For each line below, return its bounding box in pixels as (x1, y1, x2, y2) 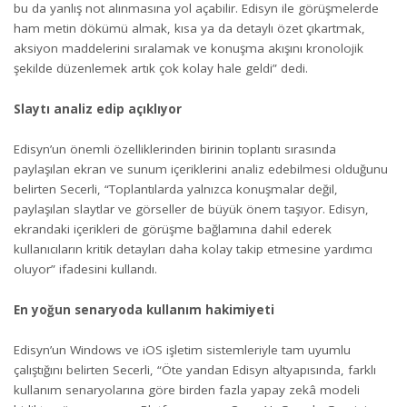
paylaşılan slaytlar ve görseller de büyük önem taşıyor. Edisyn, (14, 201, 369, 218)
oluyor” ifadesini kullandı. (14, 261, 161, 278)
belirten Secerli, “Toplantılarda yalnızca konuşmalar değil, (14, 181, 338, 198)
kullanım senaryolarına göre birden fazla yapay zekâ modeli (14, 382, 360, 399)
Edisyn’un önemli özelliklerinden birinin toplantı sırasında (14, 141, 336, 158)
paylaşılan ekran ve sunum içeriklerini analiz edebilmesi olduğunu (14, 161, 388, 178)
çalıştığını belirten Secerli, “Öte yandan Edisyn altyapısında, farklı (14, 362, 376, 379)
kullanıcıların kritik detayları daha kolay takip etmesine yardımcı (14, 241, 372, 258)
